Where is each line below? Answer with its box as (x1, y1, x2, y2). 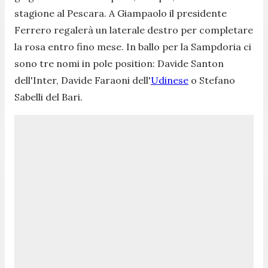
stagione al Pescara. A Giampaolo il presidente (14, 7, 227, 19)
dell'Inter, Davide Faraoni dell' (14, 74, 151, 86)
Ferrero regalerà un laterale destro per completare (14, 23, 253, 36)
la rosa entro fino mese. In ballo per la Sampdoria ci (14, 40, 251, 53)
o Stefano (188, 74, 235, 86)
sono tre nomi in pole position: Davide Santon (14, 57, 224, 69)
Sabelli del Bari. (14, 90, 85, 103)
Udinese (151, 74, 188, 86)
